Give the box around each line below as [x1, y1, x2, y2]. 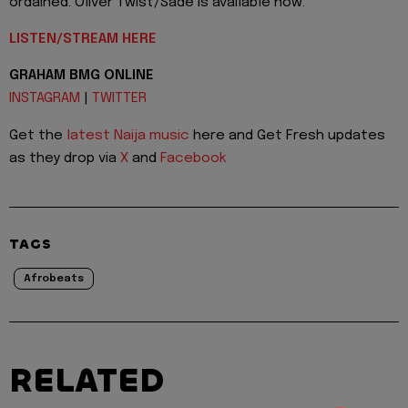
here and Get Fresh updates [189, 127, 385, 143]
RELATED [9, 358, 164, 403]
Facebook [160, 150, 227, 166]
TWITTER [92, 91, 147, 107]
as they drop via [9, 150, 120, 166]
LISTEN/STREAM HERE [9, 31, 157, 46]
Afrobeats [24, 272, 84, 284]
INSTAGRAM [9, 91, 80, 107]
